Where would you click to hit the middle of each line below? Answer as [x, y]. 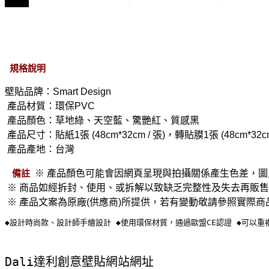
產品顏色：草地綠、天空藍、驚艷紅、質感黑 [102, 120]
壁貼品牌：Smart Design [59, 91]
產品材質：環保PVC [51, 106]
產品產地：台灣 [40, 149]
